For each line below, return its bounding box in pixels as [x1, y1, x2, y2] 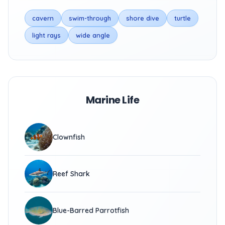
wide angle [76, 31, 110, 39]
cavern [32, 14, 54, 22]
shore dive [126, 14, 159, 22]
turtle [174, 14, 191, 22]
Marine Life [85, 93, 140, 107]
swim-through [69, 14, 111, 22]
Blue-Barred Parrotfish [53, 206, 129, 215]
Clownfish [53, 133, 85, 142]
